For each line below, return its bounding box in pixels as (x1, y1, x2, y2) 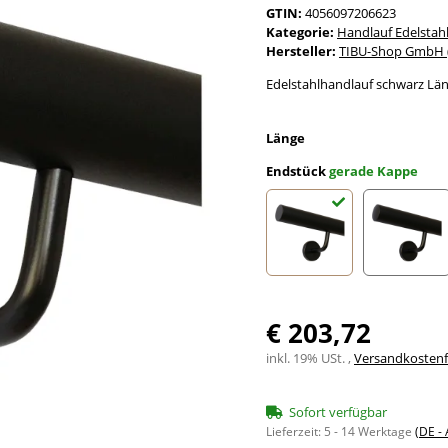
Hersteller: (266, 41, 336, 60)
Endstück (266, 161, 329, 180)
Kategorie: (266, 22, 337, 41)
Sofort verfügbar (289, 403, 387, 422)
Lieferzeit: (266, 423, 324, 441)
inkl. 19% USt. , (266, 349, 354, 368)
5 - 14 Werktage (324, 423, 415, 441)
